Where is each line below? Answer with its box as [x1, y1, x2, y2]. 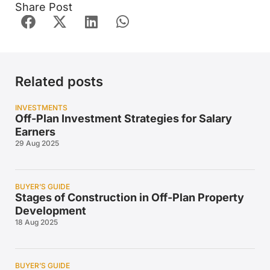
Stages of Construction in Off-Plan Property [14, 191, 244, 204]
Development [14, 204, 86, 218]
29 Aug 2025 [14, 139, 59, 148]
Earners [14, 125, 55, 139]
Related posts [14, 74, 103, 90]
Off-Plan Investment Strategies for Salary [14, 112, 232, 125]
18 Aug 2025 [14, 218, 58, 227]
